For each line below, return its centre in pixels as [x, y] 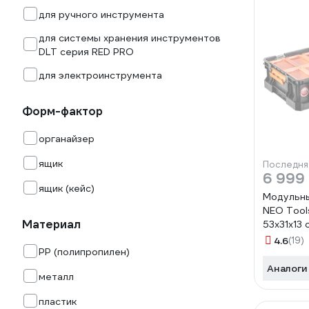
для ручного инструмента [101, 14]
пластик [58, 301]
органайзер [67, 139]
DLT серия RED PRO [86, 52]
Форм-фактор [62, 111]
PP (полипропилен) [84, 252]
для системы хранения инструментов [130, 38]
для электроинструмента [100, 75]
